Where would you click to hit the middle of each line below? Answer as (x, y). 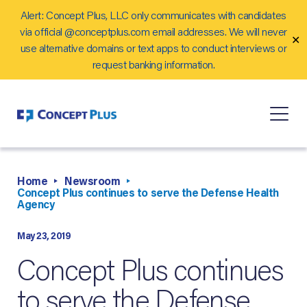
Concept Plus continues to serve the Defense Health (148, 193)
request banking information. (153, 64)
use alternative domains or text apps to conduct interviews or (153, 48)
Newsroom (93, 181)
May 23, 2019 (44, 236)
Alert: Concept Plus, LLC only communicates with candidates (153, 15)
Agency (36, 204)
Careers (34, 21)
